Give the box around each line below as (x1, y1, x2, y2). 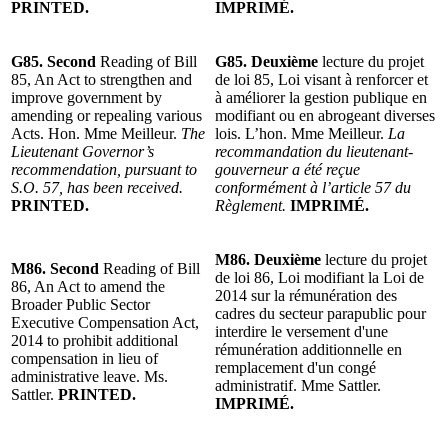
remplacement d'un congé (215, 358, 376, 376)
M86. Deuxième (215, 250, 321, 268)
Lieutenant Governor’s (11, 142, 154, 160)
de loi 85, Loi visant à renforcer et (215, 70, 428, 88)
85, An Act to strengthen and (11, 70, 192, 88)
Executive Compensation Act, (11, 313, 199, 331)
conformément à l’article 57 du (215, 178, 411, 196)
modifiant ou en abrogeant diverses (215, 106, 435, 124)
